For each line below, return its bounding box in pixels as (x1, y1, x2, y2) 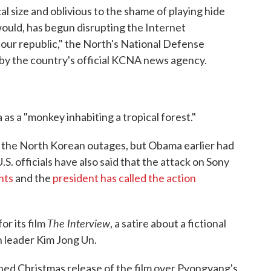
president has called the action (53, 171, 196, 184)
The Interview (47, 215, 110, 230)
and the (13, 171, 53, 184)
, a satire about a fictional (110, 217, 226, 230)
